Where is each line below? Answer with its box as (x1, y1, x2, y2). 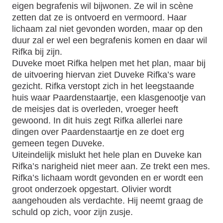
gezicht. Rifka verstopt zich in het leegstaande (12, 80, 194, 91)
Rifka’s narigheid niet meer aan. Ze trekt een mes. (12, 160, 210, 171)
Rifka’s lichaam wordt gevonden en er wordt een (12, 172, 203, 183)
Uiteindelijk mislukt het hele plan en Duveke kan (12, 149, 202, 160)
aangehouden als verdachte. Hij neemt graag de (12, 195, 203, 206)
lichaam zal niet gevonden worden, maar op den (12, 23, 203, 34)
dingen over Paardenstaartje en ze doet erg (12, 126, 184, 137)
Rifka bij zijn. (12, 46, 62, 57)
